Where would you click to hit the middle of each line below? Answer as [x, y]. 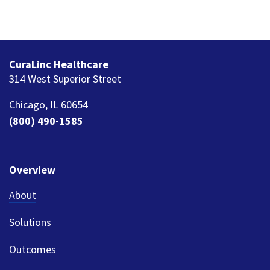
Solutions [30, 222]
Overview [32, 170]
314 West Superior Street [65, 79]
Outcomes [33, 250]
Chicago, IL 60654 [49, 105]
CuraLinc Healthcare [59, 64]
